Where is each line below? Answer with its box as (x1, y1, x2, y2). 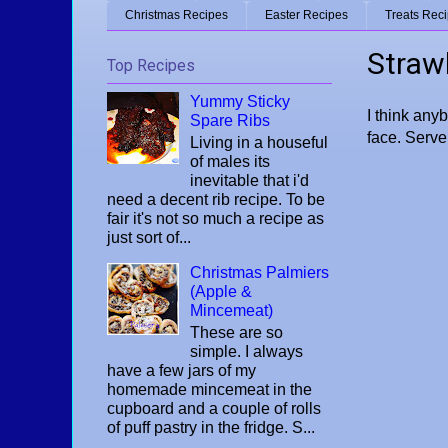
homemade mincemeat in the (107, 381, 312, 399)
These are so (190, 324, 284, 342)
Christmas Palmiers (190, 263, 330, 281)
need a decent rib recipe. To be (107, 190, 325, 208)
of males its (190, 152, 271, 170)
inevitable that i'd (190, 171, 310, 189)
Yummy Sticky (190, 92, 291, 110)
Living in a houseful (190, 133, 329, 151)
